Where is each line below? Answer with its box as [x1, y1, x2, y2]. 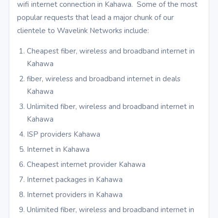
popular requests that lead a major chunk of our [17, 12, 174, 23]
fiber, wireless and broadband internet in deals [27, 74, 181, 84]
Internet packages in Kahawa [27, 175, 123, 185]
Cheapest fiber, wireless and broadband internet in [27, 46, 195, 56]
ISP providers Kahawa [27, 129, 100, 140]
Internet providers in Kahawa [27, 190, 123, 200]
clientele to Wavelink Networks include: [17, 25, 149, 36]
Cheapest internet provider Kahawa [27, 160, 145, 170]
